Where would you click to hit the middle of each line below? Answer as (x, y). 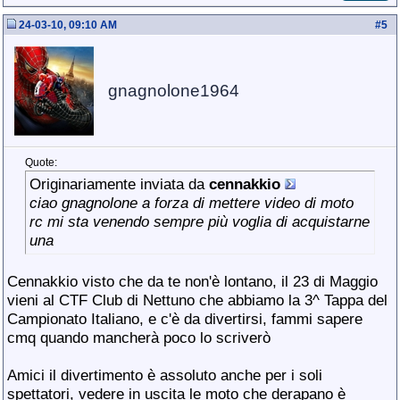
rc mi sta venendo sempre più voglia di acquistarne (200, 221)
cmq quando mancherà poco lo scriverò (139, 337)
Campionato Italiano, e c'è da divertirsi (135, 319)
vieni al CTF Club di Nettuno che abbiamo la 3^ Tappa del (197, 300)
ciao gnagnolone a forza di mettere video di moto (192, 203)
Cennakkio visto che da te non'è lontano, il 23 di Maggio (192, 281)
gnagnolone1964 (174, 91)
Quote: (41, 162)
